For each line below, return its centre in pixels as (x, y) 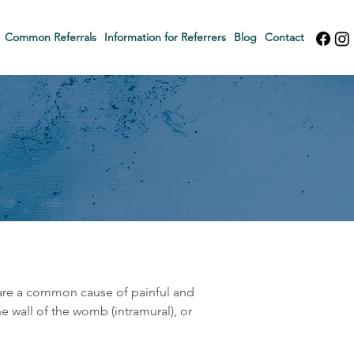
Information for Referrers (165, 37)
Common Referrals (51, 37)
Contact (284, 37)
